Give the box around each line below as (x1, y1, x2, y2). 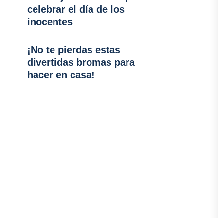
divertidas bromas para (27, 57, 135, 68)
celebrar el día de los (27, 4, 125, 15)
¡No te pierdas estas (27, 44, 120, 55)
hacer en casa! (27, 70, 95, 80)
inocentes (27, 17, 73, 27)
